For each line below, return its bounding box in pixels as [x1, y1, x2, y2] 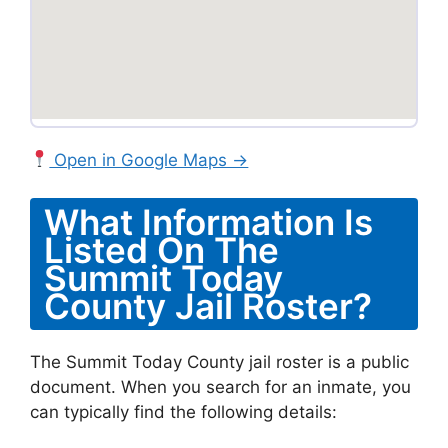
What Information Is [44, 201, 373, 243]
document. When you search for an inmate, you [30, 377, 411, 397]
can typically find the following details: [30, 402, 337, 422]
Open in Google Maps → [49, 149, 249, 170]
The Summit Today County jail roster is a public [30, 352, 409, 372]
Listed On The [44, 229, 279, 271]
